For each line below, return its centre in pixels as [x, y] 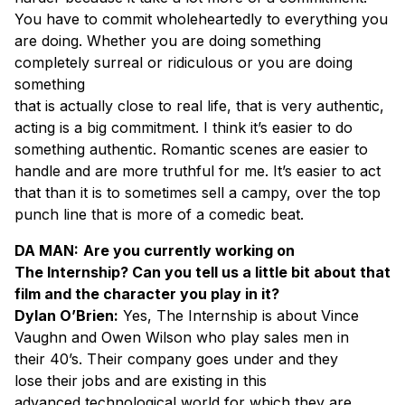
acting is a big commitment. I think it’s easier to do [184, 127]
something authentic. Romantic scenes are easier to [191, 149]
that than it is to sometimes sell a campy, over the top [198, 192]
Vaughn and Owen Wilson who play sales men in [182, 337]
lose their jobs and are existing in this [141, 380]
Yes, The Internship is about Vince [239, 315]
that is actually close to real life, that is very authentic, [199, 105]
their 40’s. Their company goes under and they [176, 358]
